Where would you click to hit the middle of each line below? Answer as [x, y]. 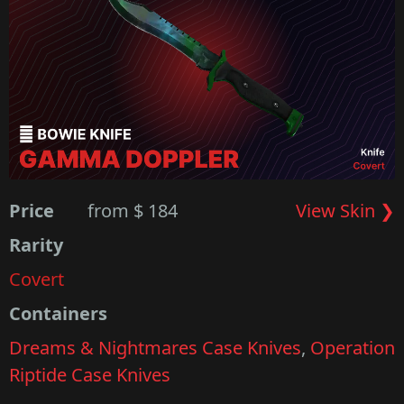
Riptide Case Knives [90, 375]
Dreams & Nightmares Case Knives [155, 348]
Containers [58, 314]
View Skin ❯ [345, 211]
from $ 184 [133, 211]
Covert [37, 280]
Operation [353, 348]
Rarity [36, 245]
